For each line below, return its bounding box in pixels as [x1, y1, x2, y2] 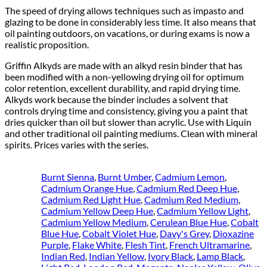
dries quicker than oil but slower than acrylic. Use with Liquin [5, 116, 252, 128]
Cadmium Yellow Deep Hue [41, 204, 153, 216]
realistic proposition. [5, 38, 89, 50]
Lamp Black [197, 250, 243, 262]
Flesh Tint [125, 238, 166, 250]
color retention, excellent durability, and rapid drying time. [5, 82, 240, 94]
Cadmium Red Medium [144, 193, 238, 205]
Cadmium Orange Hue [41, 182, 133, 194]
